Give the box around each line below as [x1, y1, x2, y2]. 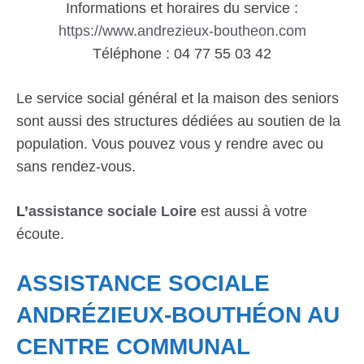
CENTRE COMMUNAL [16, 334, 249, 359]
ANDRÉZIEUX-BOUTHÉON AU [16, 302, 340, 327]
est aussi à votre [197, 203, 307, 219]
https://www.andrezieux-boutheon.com [58, 23, 306, 39]
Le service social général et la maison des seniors [16, 90, 339, 106]
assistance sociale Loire [28, 203, 197, 219]
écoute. [16, 226, 64, 242]
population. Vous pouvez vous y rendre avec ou [16, 136, 323, 152]
